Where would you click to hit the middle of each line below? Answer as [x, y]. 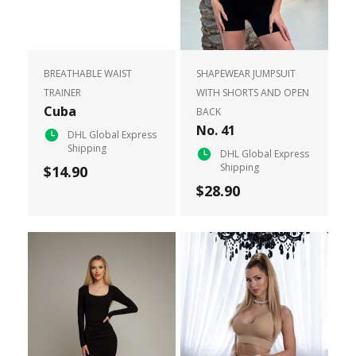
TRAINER [62, 92]
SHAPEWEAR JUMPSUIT [246, 73]
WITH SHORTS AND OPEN [253, 92]
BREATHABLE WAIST [87, 73]
